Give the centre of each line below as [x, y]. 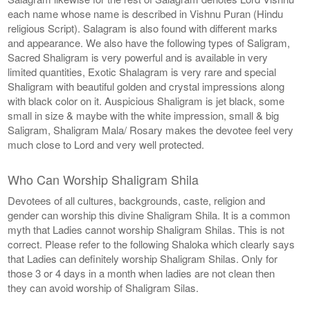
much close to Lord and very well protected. [106, 144]
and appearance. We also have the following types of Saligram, [149, 42]
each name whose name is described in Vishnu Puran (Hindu [146, 13]
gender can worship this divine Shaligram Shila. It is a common [149, 215]
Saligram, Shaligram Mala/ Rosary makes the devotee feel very [151, 129]
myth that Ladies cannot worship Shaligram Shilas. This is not [146, 229]
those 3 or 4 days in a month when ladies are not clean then [142, 273]
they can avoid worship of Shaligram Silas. [103, 287]
